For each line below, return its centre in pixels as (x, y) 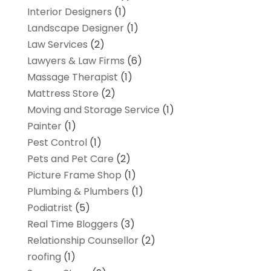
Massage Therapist (72, 77)
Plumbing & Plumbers (78, 191)
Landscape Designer (75, 28)
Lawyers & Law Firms (76, 60)
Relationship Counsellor (83, 240)
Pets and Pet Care (70, 158)
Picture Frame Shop (74, 175)
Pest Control (57, 142)
